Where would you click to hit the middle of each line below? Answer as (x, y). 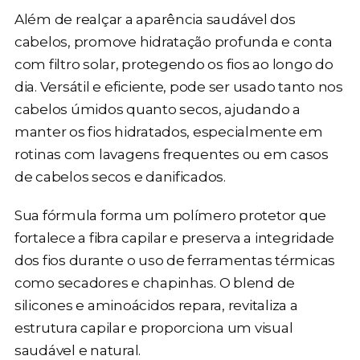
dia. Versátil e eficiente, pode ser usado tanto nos (178, 86)
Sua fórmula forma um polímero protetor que (170, 215)
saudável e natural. (78, 350)
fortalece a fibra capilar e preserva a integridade (174, 237)
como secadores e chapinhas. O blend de (155, 282)
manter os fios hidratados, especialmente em (168, 131)
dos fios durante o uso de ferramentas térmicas (175, 260)
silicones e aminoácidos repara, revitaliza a (156, 305)
